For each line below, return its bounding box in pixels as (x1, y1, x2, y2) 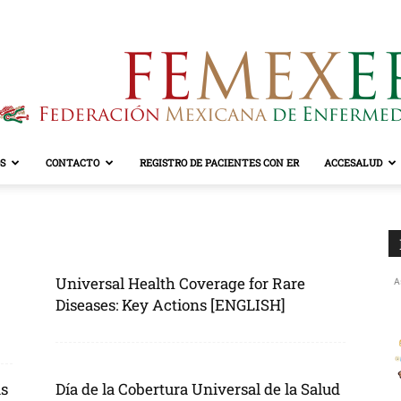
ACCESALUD (323, 156, 382, 169)
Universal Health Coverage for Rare (55, 273, 305, 294)
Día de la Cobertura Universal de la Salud (55, 379, 340, 399)
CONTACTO (45, 156, 99, 169)
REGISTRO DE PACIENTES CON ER (139, 156, 299, 169)
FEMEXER (200, 174, 255, 190)
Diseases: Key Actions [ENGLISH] (55, 294, 286, 315)
